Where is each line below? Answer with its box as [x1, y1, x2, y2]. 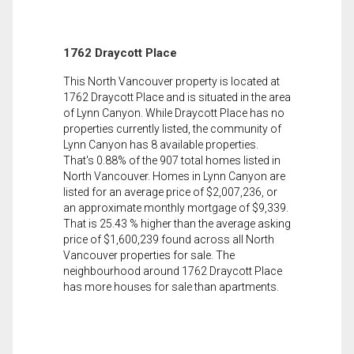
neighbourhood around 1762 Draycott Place [63, 264, 282, 277]
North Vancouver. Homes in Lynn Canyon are [63, 169, 285, 183]
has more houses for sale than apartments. [63, 280, 279, 293]
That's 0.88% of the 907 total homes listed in [63, 153, 281, 167]
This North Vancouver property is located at [63, 74, 280, 88]
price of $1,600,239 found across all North [63, 232, 274, 246]
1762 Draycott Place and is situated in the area [63, 90, 291, 104]
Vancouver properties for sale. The [63, 248, 235, 262]
